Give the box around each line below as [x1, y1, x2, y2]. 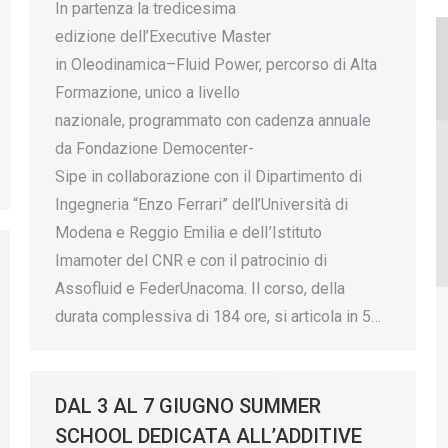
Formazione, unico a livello [55, 83, 240, 103]
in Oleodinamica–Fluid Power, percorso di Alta [55, 55, 377, 75]
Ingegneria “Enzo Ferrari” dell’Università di [55, 195, 348, 215]
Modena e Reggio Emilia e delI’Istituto [55, 223, 322, 243]
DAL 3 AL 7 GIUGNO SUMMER [55, 394, 321, 418]
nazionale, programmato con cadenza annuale [55, 111, 371, 131]
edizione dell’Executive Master [55, 27, 271, 47]
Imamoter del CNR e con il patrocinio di [55, 251, 327, 271]
